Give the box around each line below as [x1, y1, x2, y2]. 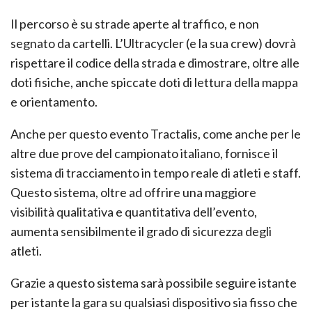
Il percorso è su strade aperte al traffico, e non [10, 15, 259, 31]
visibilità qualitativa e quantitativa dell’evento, [10, 203, 257, 219]
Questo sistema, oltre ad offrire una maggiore [10, 184, 256, 200]
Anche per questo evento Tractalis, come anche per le [10, 125, 301, 141]
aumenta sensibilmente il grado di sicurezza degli [10, 223, 272, 239]
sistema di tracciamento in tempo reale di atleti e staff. [10, 164, 301, 180]
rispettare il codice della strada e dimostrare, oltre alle [10, 54, 299, 70]
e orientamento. [10, 93, 97, 109]
